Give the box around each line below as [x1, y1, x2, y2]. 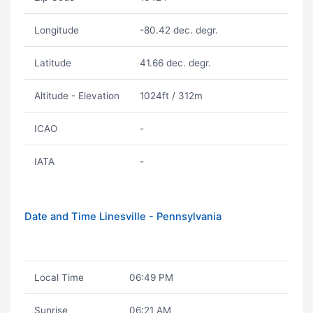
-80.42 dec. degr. [139, 24, 218, 36]
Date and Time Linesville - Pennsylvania [24, 210, 221, 223]
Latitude [34, 57, 71, 68]
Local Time [34, 272, 84, 283]
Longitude [34, 24, 79, 36]
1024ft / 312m [139, 90, 203, 101]
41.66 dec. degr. [139, 57, 211, 68]
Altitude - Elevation [34, 90, 119, 101]
